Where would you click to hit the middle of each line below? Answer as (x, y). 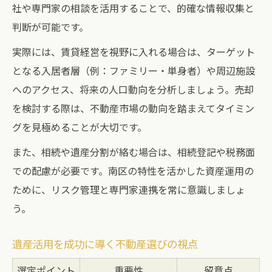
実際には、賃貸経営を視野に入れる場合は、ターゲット (134, 52)
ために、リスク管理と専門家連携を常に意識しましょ (129, 189)
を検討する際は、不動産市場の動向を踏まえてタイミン (133, 108)
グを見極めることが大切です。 (80, 127)
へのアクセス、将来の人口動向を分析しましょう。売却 (133, 89)
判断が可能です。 (50, 27)
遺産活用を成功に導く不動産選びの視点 (105, 244)
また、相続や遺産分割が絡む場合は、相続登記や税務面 (134, 152)
